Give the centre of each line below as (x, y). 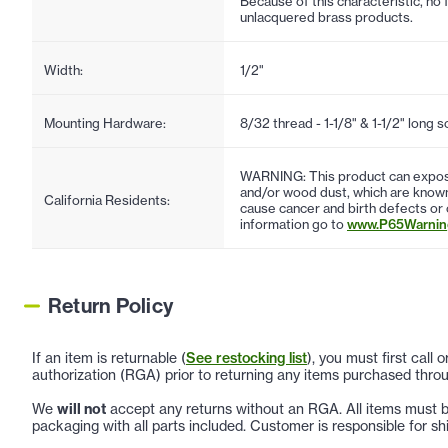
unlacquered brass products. (326, 16)
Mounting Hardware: (105, 122)
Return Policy (111, 305)
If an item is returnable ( (109, 357)
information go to (293, 223)
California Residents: (107, 199)
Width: (63, 69)
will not (81, 408)
